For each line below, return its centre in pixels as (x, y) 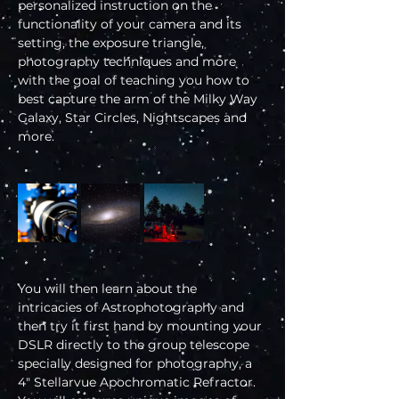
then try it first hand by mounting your (142, 326)
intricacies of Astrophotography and (133, 307)
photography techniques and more (129, 61)
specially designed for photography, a (137, 363)
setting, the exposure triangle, (113, 42)
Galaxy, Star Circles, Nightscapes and (134, 117)
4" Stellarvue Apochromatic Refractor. (138, 382)
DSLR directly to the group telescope (135, 344)
